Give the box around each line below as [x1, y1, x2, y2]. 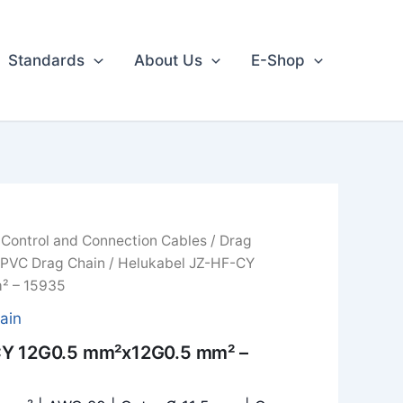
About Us [133, 51, 202, 69]
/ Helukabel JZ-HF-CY [104, 255, 255, 272]
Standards [8, 51, 85, 69]
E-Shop [250, 51, 305, 69]
